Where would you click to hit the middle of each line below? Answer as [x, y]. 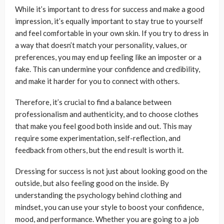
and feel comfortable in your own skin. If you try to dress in [112, 33]
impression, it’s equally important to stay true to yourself [109, 21]
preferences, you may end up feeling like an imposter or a [108, 57]
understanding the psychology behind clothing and [98, 195]
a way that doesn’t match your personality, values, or [101, 45]
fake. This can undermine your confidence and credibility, [107, 69]
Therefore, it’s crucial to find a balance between [93, 102]
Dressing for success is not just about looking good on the [111, 171]
